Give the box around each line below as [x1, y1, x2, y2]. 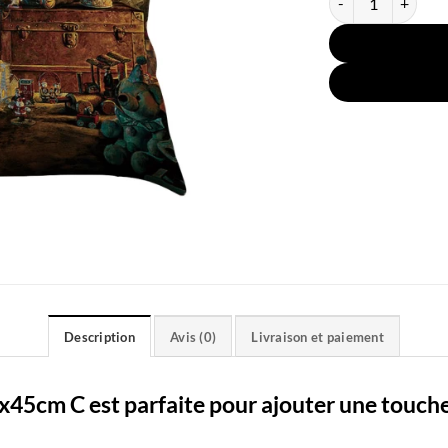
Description [64, 328, 135, 345]
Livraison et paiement [251, 328, 384, 345]
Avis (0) [170, 328, 217, 345]
